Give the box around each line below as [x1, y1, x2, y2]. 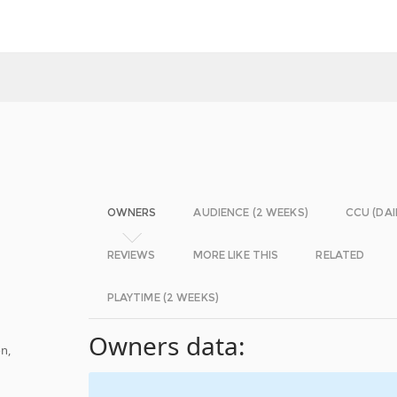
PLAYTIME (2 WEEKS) [106, 291, 219, 304]
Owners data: [88, 329, 246, 362]
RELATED [315, 248, 365, 261]
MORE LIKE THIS [192, 248, 279, 261]
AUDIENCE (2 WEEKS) [193, 206, 308, 219]
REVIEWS [106, 248, 156, 261]
